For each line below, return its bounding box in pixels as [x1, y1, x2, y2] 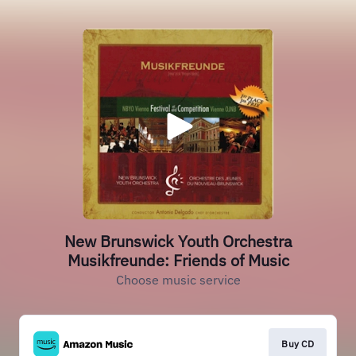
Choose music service [115, 272, 241, 288]
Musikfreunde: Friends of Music [67, 250, 289, 271]
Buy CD [281, 338, 314, 350]
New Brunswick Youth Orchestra [64, 230, 292, 252]
